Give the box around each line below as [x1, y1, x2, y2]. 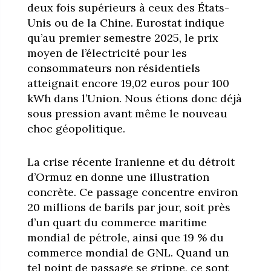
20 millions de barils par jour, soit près [27, 200, 230, 214]
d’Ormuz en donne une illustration [27, 169, 209, 184]
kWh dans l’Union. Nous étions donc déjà [27, 91, 242, 105]
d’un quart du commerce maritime [27, 215, 207, 229]
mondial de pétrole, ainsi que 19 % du [27, 230, 224, 244]
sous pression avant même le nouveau [27, 106, 227, 120]
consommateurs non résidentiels [27, 60, 200, 75]
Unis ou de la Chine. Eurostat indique [27, 15, 224, 30]
